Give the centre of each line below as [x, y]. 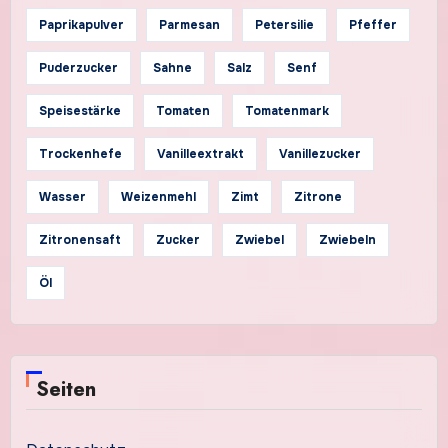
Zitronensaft [79, 240]
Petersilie [284, 25]
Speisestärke [79, 111]
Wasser [62, 197]
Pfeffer [372, 25]
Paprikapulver [81, 25]
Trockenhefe [80, 154]
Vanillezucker [319, 154]
